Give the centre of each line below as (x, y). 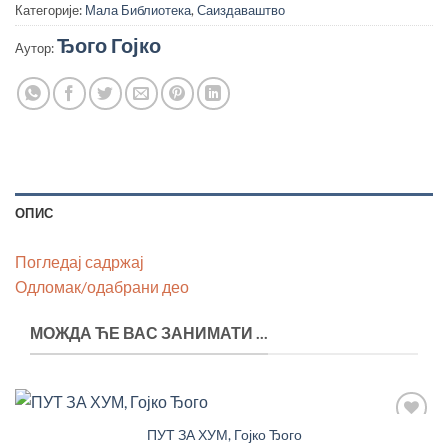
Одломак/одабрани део (102, 287)
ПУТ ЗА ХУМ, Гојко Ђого (224, 434)
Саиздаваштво (241, 10)
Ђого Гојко (109, 45)
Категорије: (50, 10)
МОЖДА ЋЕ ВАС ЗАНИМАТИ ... (149, 333)
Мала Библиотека (138, 10)
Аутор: (36, 48)
